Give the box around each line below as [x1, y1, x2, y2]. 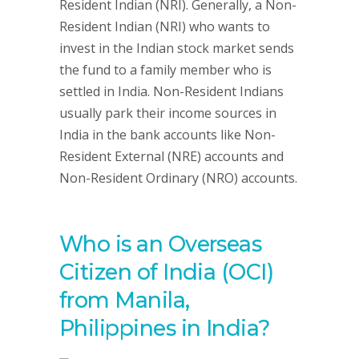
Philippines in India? [59, 315, 270, 341]
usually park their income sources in [59, 104, 276, 122]
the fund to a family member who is [59, 61, 272, 79]
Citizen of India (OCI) [59, 259, 274, 285]
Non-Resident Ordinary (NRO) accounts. [59, 169, 297, 187]
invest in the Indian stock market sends [59, 39, 294, 57]
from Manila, [59, 287, 190, 313]
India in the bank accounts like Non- [59, 126, 276, 143]
